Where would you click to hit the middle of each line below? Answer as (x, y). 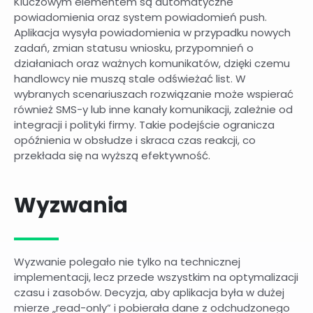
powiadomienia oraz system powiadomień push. (140, 17)
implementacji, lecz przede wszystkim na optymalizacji (156, 277)
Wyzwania (71, 206)
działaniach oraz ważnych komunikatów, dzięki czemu (152, 63)
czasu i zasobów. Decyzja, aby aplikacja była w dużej (149, 293)
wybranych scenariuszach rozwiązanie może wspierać (154, 94)
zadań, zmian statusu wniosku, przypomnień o (134, 48)
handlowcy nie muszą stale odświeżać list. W (130, 78)
